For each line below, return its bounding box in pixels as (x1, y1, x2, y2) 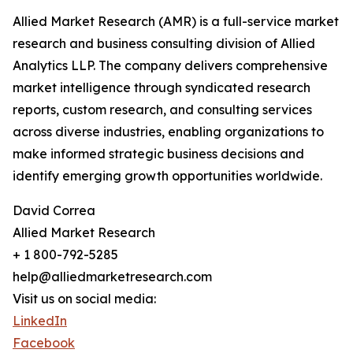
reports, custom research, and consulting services (13, 102, 312, 118)
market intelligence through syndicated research (13, 80, 310, 96)
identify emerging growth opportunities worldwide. (13, 168, 322, 184)
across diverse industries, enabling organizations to (13, 124, 324, 140)
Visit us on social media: (13, 291, 156, 307)
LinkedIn (13, 313, 67, 329)
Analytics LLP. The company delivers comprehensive (13, 58, 328, 74)
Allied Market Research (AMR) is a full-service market (13, 13, 339, 30)
